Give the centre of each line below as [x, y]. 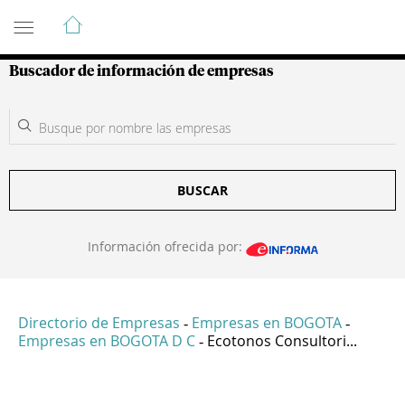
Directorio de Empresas [99, 323]
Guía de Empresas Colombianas [171, 17]
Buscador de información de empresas [141, 71]
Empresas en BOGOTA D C [107, 341]
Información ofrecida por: [166, 246]
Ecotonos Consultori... [282, 341]
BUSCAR [202, 190]
